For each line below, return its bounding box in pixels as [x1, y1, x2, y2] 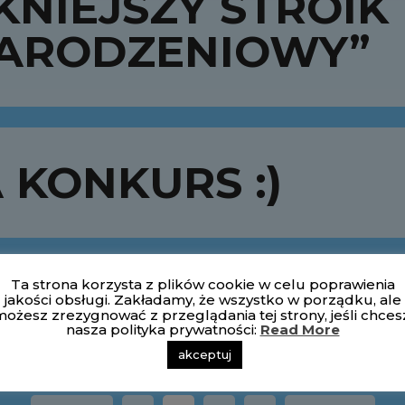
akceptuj [178, 347, 231, 363]
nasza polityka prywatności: [65, 321, 260, 339]
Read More [259, 321, 340, 339]
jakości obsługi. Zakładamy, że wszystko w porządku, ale [4, 291, 401, 308]
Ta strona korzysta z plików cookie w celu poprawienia [10, 276, 395, 294]
